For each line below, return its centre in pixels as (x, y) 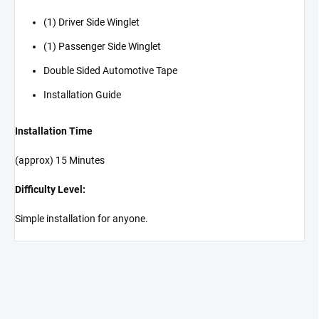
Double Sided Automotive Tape (110, 71)
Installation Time (54, 131)
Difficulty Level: (50, 190)
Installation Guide (82, 95)
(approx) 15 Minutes (60, 161)
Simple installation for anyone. (82, 219)
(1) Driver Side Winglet (91, 22)
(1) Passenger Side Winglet (102, 47)
